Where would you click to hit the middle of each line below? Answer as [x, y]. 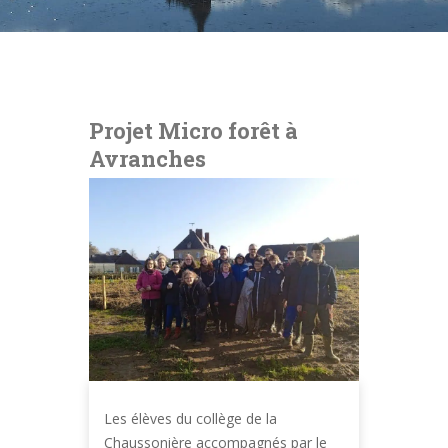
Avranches [147, 158]
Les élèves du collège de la [190, 418]
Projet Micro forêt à [193, 130]
